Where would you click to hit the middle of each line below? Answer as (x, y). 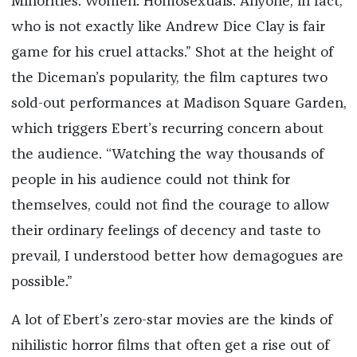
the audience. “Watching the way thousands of (167, 155)
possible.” (41, 282)
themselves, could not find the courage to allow (170, 206)
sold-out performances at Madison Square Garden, (178, 104)
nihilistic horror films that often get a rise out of (170, 346)
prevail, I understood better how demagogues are (177, 257)
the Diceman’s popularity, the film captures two (169, 78)
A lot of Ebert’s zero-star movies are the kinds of (171, 321)
